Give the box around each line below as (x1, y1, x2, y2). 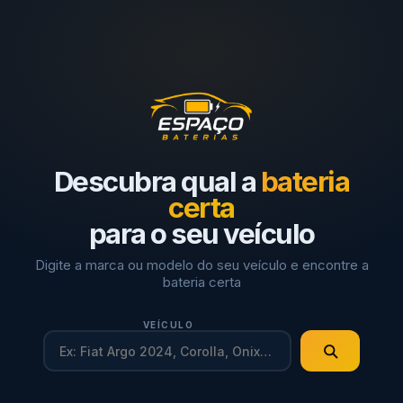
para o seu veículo (88, 217, 315, 251)
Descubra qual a (53, 165, 261, 199)
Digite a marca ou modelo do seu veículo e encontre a (34, 256, 369, 273)
